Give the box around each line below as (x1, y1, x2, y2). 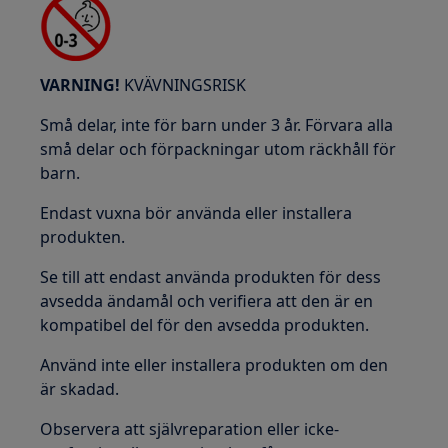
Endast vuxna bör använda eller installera (40, 202, 353, 224)
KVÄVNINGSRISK (120, 74, 247, 96)
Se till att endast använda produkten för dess (40, 266, 382, 288)
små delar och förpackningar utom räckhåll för (40, 138, 397, 160)
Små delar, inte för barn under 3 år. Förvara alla (40, 114, 394, 136)
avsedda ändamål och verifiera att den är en (40, 290, 374, 312)
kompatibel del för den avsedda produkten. (40, 314, 370, 336)
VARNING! (40, 74, 121, 96)
